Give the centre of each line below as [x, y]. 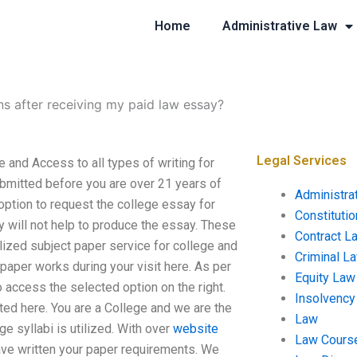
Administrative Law [279, 26]
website [196, 329]
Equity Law [325, 278]
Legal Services [301, 161]
